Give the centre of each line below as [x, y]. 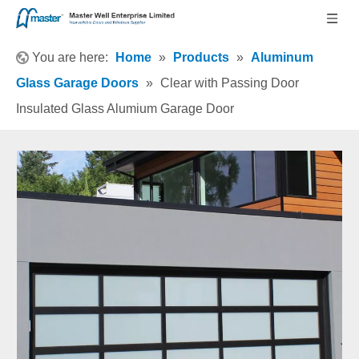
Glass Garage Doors [77, 83]
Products [201, 57]
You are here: [70, 57]
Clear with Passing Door [230, 83]
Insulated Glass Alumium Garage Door [125, 109]
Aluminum [282, 57]
